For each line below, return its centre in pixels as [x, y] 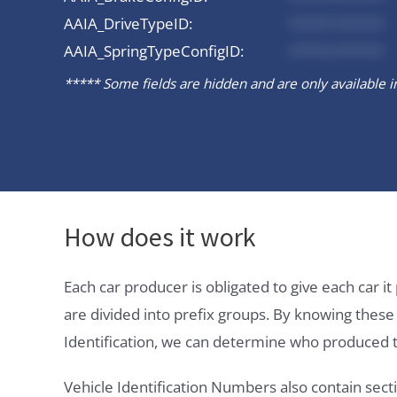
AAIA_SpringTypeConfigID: [154, 51]
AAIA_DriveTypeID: [128, 23]
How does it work [160, 237]
